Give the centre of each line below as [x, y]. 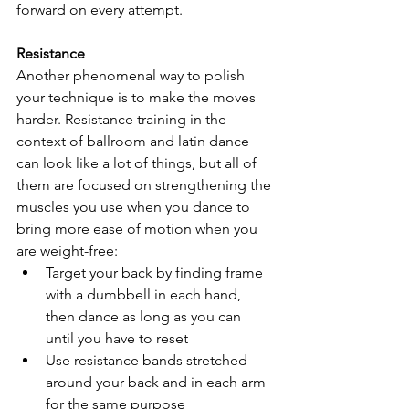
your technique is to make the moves [138, 97]
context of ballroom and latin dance [135, 141]
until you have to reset [117, 338]
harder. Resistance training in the [123, 119]
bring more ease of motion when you [139, 229]
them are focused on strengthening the [146, 185]
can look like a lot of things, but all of [138, 163]
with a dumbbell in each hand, [145, 294]
